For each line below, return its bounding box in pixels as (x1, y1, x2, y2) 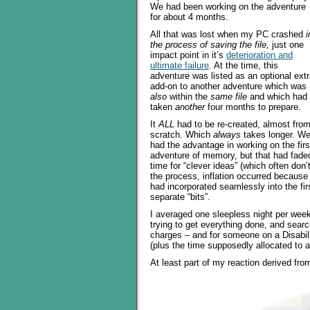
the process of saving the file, (150, 39, 269, 50)
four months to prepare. (205, 102, 301, 112)
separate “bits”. (150, 192, 210, 202)
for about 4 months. (150, 12, 228, 22)
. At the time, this (209, 60, 278, 71)
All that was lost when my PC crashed (150, 29, 306, 39)
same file (210, 91, 247, 102)
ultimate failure (150, 60, 209, 71)
